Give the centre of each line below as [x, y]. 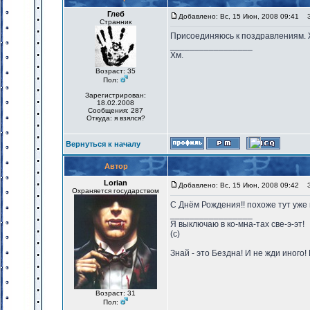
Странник [116, 22]
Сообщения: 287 [116, 110]
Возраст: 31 [116, 293]
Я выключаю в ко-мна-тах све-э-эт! [237, 224]
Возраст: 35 [116, 71]
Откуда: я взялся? [116, 118]
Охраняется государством [116, 191]
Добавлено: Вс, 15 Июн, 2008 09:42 [239, 185]
